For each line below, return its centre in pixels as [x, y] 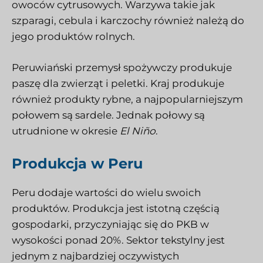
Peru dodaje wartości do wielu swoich [106, 193]
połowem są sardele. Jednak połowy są [108, 115]
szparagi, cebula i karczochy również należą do [128, 21]
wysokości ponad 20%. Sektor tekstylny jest [118, 240]
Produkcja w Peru [77, 164]
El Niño [138, 131]
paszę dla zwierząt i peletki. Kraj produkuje [118, 83]
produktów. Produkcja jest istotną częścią [116, 209]
